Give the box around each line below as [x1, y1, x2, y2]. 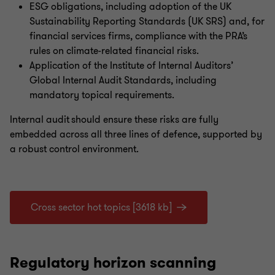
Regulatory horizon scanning [10, 253, 216, 273]
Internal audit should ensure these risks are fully [10, 113, 219, 126]
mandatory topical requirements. [29, 88, 174, 102]
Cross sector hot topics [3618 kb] [31, 201, 172, 214]
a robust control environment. [10, 142, 145, 156]
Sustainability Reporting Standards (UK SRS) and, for [29, 15, 265, 28]
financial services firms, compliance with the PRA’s [29, 29, 247, 43]
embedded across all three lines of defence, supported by [10, 128, 262, 141]
